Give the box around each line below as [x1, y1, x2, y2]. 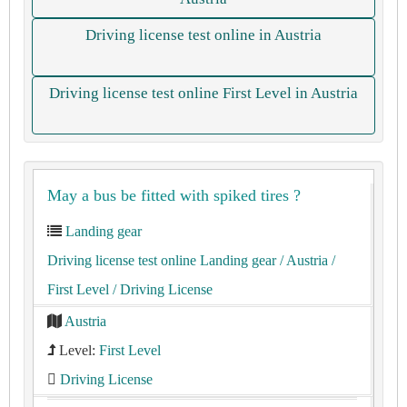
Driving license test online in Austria [85, 26, 322, 44]
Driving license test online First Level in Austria [49, 84, 358, 102]
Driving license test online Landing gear [47, 253, 276, 268]
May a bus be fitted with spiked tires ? [47, 186, 301, 204]
